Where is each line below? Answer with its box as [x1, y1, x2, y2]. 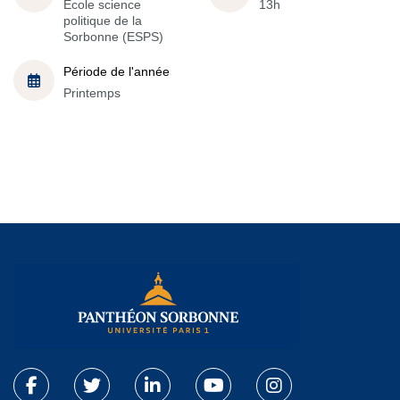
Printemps [63, 85, 121, 100]
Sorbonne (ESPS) [63, 29, 163, 44]
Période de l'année [63, 63, 170, 79]
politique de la [63, 12, 142, 28]
